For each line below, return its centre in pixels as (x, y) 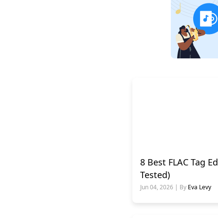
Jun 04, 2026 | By (164, 187)
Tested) (155, 174)
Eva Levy (200, 187)
